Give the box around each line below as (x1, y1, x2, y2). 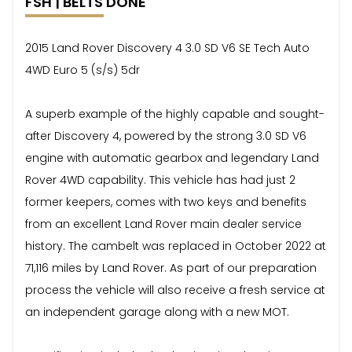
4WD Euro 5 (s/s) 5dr (25, 61, 140, 78)
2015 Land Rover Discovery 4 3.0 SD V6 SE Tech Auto (25, 39, 310, 56)
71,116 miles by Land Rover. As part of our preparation (25, 259, 317, 276)
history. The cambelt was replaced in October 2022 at (25, 237, 326, 254)
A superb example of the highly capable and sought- (25, 105, 324, 122)
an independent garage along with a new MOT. (25, 303, 289, 320)
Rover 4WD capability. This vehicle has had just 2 (25, 171, 295, 188)
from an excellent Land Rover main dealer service (25, 215, 302, 232)
